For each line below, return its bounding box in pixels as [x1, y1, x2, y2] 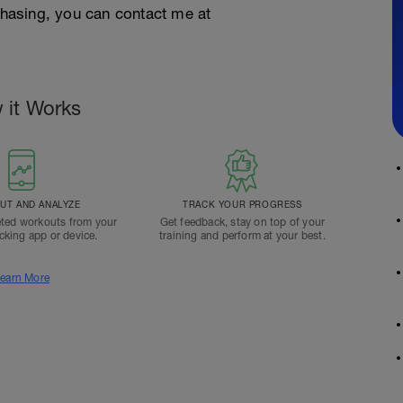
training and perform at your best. [158, 229, 326, 242]
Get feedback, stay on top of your [159, 216, 326, 228]
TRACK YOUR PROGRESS [183, 199, 302, 210]
